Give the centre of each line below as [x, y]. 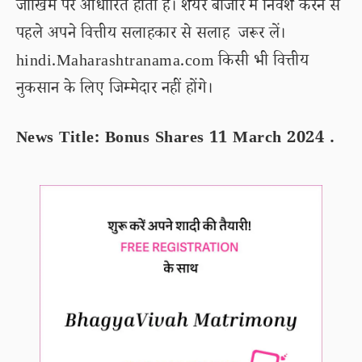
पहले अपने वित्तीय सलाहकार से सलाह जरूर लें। [151, 36]
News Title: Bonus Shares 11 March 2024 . [176, 140]
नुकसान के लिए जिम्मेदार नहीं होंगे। [115, 90]
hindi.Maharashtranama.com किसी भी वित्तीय [163, 63]
